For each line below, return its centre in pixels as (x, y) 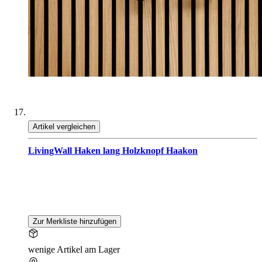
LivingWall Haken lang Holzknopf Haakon (113, 151)
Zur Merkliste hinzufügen (75, 222)
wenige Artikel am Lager (74, 250)
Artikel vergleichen (64, 127)
